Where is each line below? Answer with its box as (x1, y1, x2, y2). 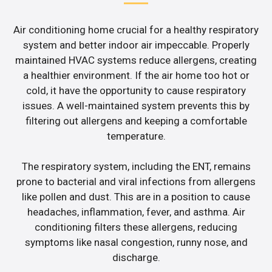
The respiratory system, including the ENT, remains (21, 160, 251, 173)
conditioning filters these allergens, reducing (35, 221, 237, 234)
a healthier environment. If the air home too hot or (22, 69, 250, 81)
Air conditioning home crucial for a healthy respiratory (13, 23, 259, 36)
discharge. (112, 251, 160, 264)
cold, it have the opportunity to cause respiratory (26, 84, 246, 97)
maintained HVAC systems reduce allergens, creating (15, 53, 257, 66)
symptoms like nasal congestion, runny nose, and (24, 236, 248, 249)
